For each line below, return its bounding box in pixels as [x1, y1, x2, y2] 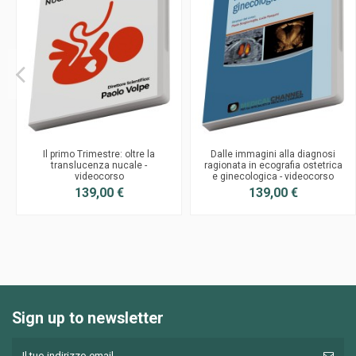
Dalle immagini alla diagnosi [211, 148, 335, 160]
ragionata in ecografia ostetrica [203, 159, 342, 171]
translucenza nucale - [51, 159, 147, 171]
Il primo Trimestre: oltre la [43, 148, 155, 160]
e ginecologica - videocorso [212, 170, 334, 182]
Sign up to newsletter [12, 308, 164, 327]
